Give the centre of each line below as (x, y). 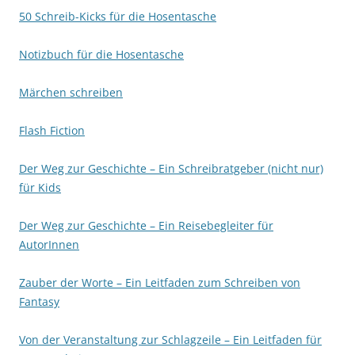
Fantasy (39, 302)
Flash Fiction (52, 130)
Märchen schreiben (71, 92)
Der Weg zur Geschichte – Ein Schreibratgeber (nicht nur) (171, 168)
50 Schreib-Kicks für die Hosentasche (118, 16)
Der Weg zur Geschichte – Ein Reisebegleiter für (146, 225)
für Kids (40, 187)
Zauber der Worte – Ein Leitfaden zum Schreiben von (160, 282)
